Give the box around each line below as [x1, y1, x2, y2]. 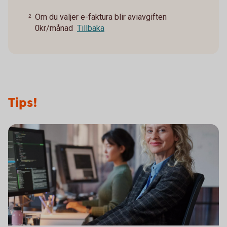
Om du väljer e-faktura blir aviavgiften [35, 12, 167, 22]
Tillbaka [77, 23, 104, 33]
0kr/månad [35, 23, 73, 33]
